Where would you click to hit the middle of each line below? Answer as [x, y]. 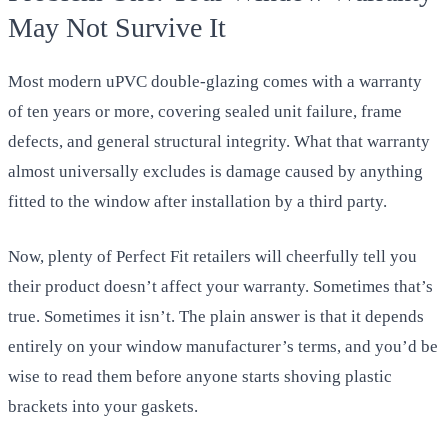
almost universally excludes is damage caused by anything [215, 171]
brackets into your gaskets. [103, 407]
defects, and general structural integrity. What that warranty [219, 141]
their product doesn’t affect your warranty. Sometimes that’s [220, 287]
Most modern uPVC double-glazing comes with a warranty [215, 81]
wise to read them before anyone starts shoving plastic [200, 377]
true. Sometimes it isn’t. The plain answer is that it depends [216, 317]
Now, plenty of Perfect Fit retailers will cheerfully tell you [212, 257]
